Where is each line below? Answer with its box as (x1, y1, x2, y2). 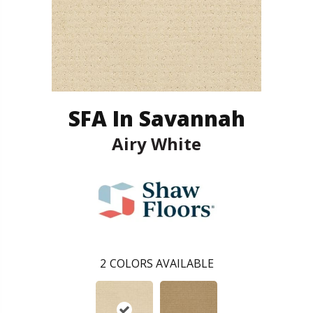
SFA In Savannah (68, 103, 245, 133)
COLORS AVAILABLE (109, 255, 214, 271)
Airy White (112, 131, 201, 155)
